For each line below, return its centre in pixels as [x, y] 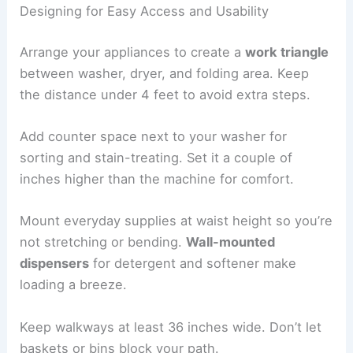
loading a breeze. [74, 285]
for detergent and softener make [193, 264]
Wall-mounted [231, 242]
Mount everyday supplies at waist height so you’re [176, 221]
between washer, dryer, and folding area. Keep [165, 73]
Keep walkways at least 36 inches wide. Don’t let [171, 327]
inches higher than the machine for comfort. [157, 179]
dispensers [55, 264]
